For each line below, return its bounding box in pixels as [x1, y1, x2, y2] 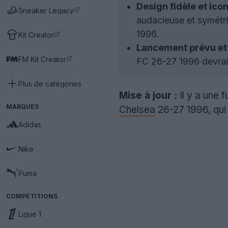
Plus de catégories [18, 79, 81, 88]
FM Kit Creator [18, 54, 66, 64]
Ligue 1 [18, 209, 41, 218]
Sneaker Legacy [18, 6, 74, 15]
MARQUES [6, 103, 39, 110]
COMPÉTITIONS [6, 192, 58, 200]
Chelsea [119, 104, 155, 116]
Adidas [18, 120, 41, 129]
